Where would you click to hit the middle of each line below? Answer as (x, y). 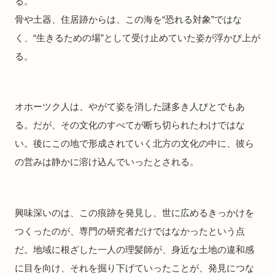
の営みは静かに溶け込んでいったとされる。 (107, 162)
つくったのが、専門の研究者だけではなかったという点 (130, 231)
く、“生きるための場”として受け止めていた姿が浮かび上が (137, 37)
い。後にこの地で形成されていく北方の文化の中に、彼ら (134, 144)
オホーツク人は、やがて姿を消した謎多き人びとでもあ (130, 107)
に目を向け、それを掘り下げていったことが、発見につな (134, 268)
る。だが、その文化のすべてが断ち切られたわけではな (130, 125)
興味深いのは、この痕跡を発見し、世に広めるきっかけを (134, 212)
